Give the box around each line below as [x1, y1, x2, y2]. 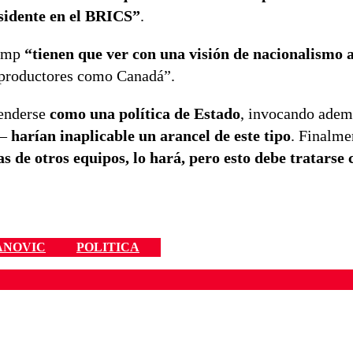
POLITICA [76, 240, 139, 255]
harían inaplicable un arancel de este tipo [11, 127, 291, 145]
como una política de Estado [50, 105, 240, 123]
